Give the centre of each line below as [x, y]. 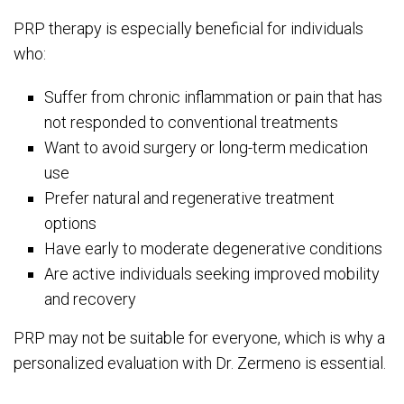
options [71, 223]
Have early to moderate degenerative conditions [214, 248]
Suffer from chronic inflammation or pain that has [214, 96]
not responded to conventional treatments [192, 122]
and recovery [91, 298]
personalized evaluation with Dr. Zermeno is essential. [200, 363]
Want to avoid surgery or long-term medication [207, 147]
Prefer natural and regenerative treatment [190, 197]
